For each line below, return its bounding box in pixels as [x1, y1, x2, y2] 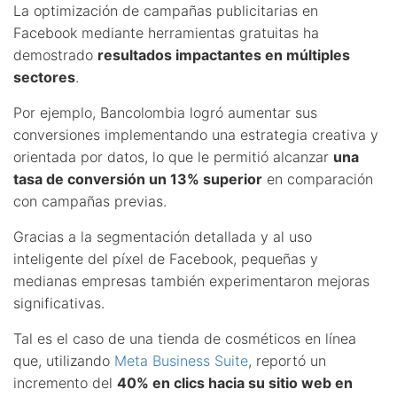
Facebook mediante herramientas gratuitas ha [13, 23, 319, 42]
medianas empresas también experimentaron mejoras [13, 271, 370, 290]
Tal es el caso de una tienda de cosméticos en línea [13, 329, 356, 347]
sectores [13, 67, 75, 86]
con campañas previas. [13, 191, 167, 210]
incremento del [13, 373, 117, 392]
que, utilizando [13, 351, 114, 370]
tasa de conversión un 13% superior [13, 169, 262, 188]
